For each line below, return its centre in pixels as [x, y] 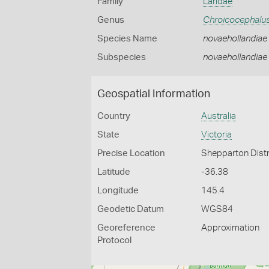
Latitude [114, 172]
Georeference [126, 228]
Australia [219, 116]
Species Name [127, 39]
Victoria [217, 135]
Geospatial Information [154, 94]
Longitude [118, 191]
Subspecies [122, 57]
